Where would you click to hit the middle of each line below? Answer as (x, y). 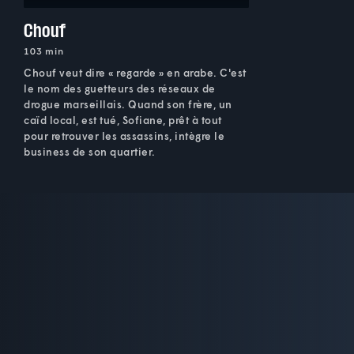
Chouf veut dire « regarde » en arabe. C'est (135, 72)
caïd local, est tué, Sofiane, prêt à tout (123, 120)
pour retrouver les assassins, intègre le (124, 136)
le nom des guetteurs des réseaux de (120, 88)
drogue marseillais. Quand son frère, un (128, 104)
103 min (44, 51)
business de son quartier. (90, 151)
